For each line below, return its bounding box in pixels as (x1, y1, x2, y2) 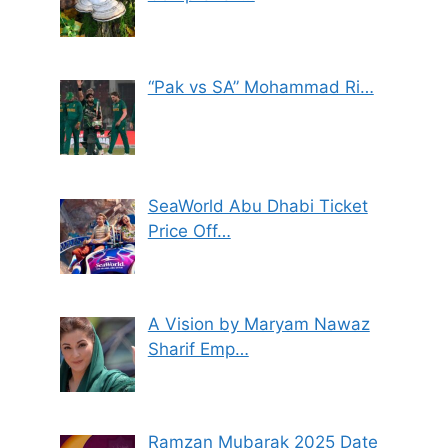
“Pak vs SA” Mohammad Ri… (147, 77, 374, 98)
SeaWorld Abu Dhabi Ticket (147, 195, 368, 216)
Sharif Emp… (147, 339, 249, 360)
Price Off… (147, 220, 231, 241)
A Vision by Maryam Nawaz (147, 314, 370, 335)
